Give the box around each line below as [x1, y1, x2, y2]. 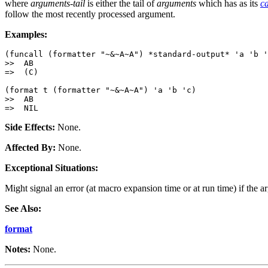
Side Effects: [5, 122, 55, 133]
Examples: [5, 29, 47, 40]
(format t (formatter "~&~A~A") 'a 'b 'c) [5, 86, 196, 95]
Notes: [5, 244, 31, 255]
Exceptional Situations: [5, 163, 98, 173]
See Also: [5, 203, 41, 214]
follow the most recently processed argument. [5, 9, 175, 20]
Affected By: [5, 142, 56, 153]
